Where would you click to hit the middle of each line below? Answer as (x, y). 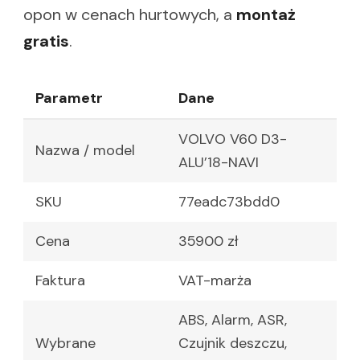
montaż (266, 15)
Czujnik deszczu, (233, 344)
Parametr (69, 98)
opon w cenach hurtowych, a (130, 15)
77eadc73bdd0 (229, 202)
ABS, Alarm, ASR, (233, 320)
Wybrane (65, 344)
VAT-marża (215, 281)
